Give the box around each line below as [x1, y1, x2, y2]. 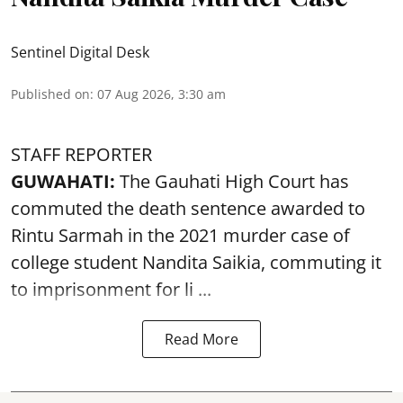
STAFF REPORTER [11, 142, 152, 166]
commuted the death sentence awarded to [11, 196, 365, 220]
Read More [165, 329, 238, 349]
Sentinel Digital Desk [11, 42, 149, 62]
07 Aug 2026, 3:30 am [97, 85, 226, 103]
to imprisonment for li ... [11, 277, 211, 301]
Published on [11, 85, 90, 103]
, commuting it [261, 250, 381, 274]
